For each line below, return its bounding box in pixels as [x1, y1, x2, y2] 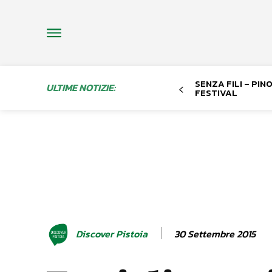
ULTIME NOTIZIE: [46, 80, 115, 95]
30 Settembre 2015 [174, 226, 256, 241]
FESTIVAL [194, 85, 237, 100]
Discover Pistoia [76, 226, 148, 242]
